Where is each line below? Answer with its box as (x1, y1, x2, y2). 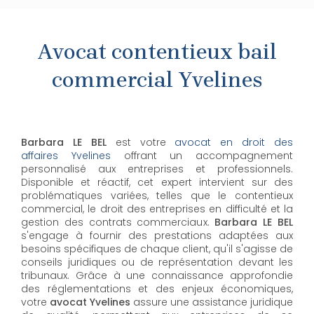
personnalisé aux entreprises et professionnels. (21, 161, 293, 176)
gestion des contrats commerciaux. (21, 214, 215, 229)
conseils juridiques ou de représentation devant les (21, 254, 293, 269)
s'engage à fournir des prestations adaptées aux (21, 228, 293, 243)
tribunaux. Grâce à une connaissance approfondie (21, 268, 293, 282)
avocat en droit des (175, 135, 293, 149)
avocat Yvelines (50, 294, 130, 309)
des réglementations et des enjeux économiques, (21, 281, 293, 296)
